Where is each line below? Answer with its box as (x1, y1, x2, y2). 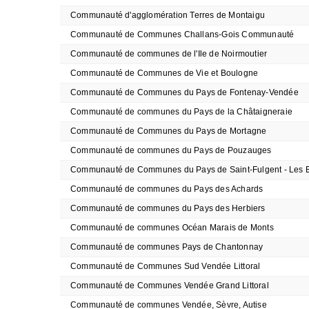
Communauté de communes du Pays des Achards (70, 184, 263, 194)
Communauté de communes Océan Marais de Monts (70, 223, 274, 232)
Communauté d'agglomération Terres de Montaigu (70, 10, 265, 20)
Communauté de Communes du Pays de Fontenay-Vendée (70, 88, 299, 97)
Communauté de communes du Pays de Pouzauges (70, 146, 272, 155)
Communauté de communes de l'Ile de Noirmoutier (70, 49, 268, 59)
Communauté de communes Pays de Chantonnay (70, 242, 263, 252)
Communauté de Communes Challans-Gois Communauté (70, 30, 295, 39)
